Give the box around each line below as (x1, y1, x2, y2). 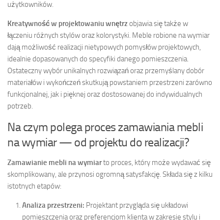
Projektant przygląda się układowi (84, 201, 188, 210)
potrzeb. (7, 102, 33, 111)
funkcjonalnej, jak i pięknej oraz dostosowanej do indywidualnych (7, 90, 202, 99)
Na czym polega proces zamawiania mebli (7, 120, 203, 135)
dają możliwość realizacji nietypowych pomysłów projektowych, (7, 43, 201, 52)
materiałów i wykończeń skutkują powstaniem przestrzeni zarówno (7, 78, 212, 87)
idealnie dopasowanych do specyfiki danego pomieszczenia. (7, 55, 189, 64)
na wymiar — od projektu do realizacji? (7, 135, 189, 150)
